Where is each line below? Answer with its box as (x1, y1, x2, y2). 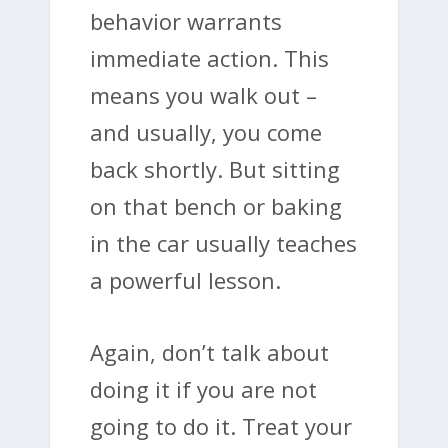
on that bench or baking (90, 191, 342, 222)
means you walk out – (90, 80, 317, 111)
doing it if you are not (90, 374, 317, 405)
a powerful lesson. (90, 265, 281, 296)
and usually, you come (90, 117, 322, 148)
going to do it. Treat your (90, 411, 352, 442)
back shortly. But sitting (90, 154, 340, 185)
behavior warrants (90, 6, 282, 37)
